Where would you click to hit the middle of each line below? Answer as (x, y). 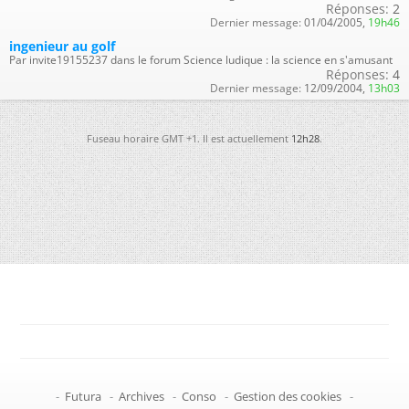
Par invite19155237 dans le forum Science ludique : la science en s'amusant (201, 60)
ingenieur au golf (62, 46)
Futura (83, 396)
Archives (142, 396)
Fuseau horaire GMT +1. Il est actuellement (189, 138)
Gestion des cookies (288, 396)
